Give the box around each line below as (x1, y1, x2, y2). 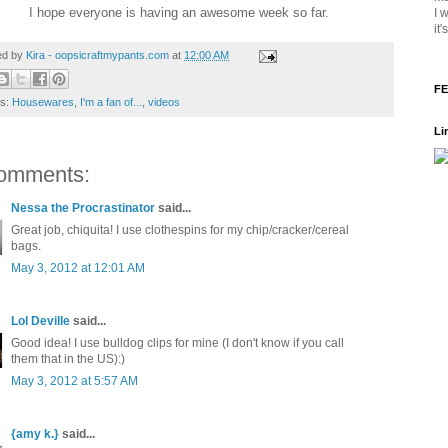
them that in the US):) (11, 352, 125, 367)
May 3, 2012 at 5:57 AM (11, 374, 138, 389)
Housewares (12, 96, 74, 109)
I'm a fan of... (80, 96, 142, 109)
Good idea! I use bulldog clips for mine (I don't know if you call (11, 336, 344, 351)
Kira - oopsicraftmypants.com (26, 49, 169, 62)
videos (148, 96, 180, 109)
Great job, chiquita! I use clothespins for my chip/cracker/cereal (11, 223, 349, 238)
